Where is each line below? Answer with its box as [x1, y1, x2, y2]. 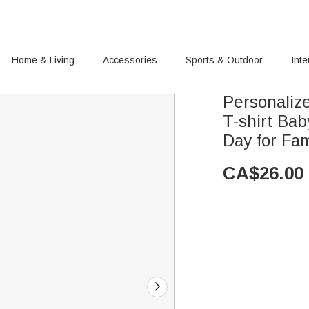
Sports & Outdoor [186, 54, 263, 66]
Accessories [103, 54, 157, 66]
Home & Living [12, 54, 74, 66]
